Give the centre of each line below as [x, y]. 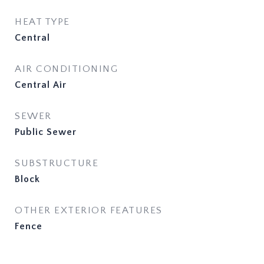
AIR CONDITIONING [66, 69]
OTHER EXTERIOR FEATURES [89, 210]
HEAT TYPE [42, 22]
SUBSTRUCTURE [57, 163]
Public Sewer [46, 132]
